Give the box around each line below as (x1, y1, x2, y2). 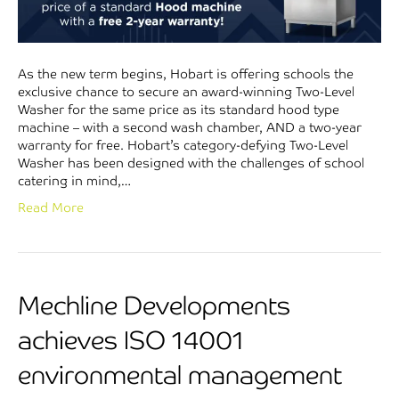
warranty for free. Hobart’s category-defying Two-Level (18, 137, 348, 154)
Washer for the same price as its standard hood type (18, 102, 339, 118)
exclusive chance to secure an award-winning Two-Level (18, 84, 354, 101)
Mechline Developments (18, 289, 290, 322)
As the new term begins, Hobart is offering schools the (18, 66, 354, 83)
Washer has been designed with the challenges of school (18, 155, 364, 172)
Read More (18, 199, 84, 216)
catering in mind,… (18, 173, 131, 190)
